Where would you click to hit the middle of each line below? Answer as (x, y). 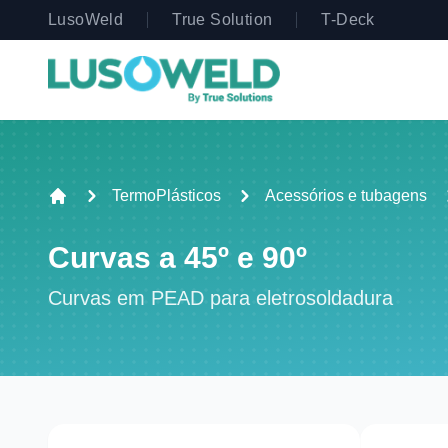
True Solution (222, 19)
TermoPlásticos (166, 195)
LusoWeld (86, 19)
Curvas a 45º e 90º (177, 257)
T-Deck (348, 19)
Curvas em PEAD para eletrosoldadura (220, 298)
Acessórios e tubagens (346, 195)
